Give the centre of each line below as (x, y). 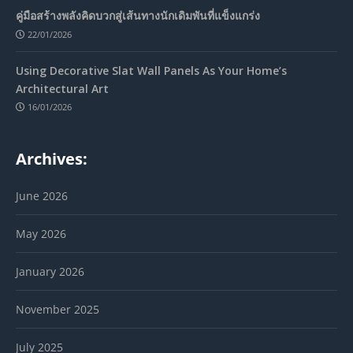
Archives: (52, 159)
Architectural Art (62, 88)
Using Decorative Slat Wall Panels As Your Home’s (151, 70)
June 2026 (42, 196)
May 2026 (41, 234)
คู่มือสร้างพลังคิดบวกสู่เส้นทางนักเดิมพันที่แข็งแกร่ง (138, 15)
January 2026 (50, 272)
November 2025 (58, 310)
